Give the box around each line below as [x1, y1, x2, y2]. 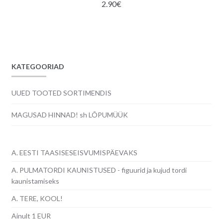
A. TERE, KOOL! [11, 194, 63, 203]
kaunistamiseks [11, 177, 59, 186]
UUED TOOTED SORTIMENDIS [11, 88, 111, 97]
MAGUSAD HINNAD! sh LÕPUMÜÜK [11, 110, 128, 119]
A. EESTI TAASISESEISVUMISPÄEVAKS [11, 148, 137, 157]
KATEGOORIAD [11, 62, 64, 71]
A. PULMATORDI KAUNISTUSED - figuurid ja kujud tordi [11, 166, 187, 175]
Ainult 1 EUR [11, 212, 51, 221]
